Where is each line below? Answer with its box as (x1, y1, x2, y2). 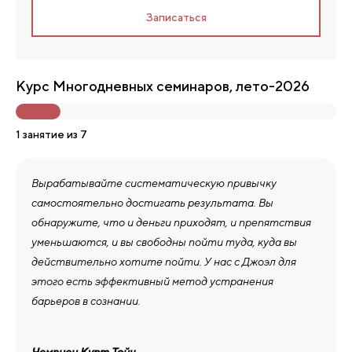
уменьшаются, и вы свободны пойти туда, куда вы (31, 236, 297, 248)
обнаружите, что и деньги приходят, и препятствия (31, 216, 311, 229)
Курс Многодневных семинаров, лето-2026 (16, 78, 310, 94)
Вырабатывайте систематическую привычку (31, 177, 277, 189)
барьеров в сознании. (31, 295, 141, 307)
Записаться (145, 11, 207, 24)
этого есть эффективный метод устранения (31, 275, 273, 288)
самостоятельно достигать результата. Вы (31, 196, 273, 209)
